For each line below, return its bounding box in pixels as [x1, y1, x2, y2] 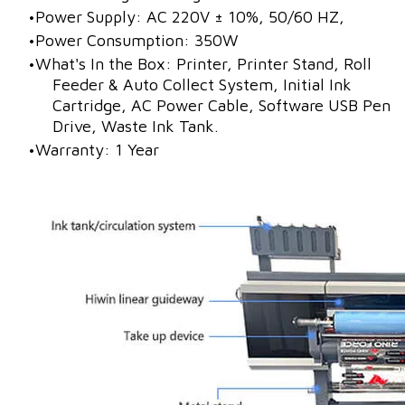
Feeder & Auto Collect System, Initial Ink [52, 74, 352, 94]
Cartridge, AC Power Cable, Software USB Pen [52, 95, 391, 115]
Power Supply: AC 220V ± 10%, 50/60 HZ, [35, 6, 344, 26]
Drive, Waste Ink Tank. [52, 116, 223, 136]
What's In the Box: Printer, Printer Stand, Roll [35, 53, 372, 73]
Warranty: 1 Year [35, 139, 159, 159]
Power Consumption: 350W [35, 30, 239, 50]
